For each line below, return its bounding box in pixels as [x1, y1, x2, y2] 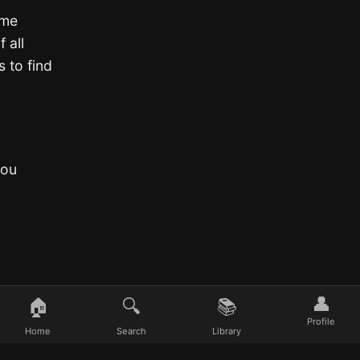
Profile [307, 316, 335, 327]
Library [212, 325, 241, 337]
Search [117, 325, 146, 337]
